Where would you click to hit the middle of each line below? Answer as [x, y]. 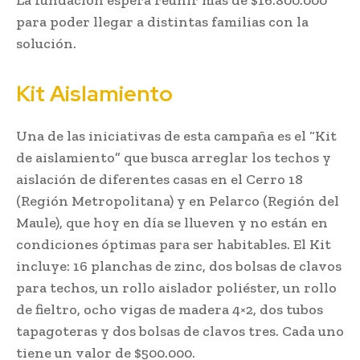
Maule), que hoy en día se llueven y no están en [172, 222]
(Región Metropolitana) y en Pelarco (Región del [178, 200]
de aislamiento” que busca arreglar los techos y [174, 157]
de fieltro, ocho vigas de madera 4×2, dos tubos [170, 309]
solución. [46, 43]
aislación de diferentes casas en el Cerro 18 [160, 179]
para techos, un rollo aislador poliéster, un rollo [176, 287]
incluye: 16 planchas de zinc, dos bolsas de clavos [179, 266]
